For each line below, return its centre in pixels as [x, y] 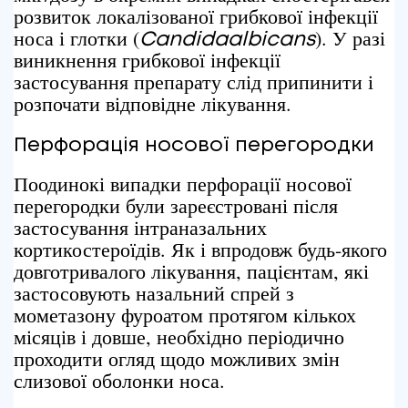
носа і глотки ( [76, 38]
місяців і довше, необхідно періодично [179, 337]
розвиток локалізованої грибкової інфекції [196, 16]
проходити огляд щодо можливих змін [177, 358]
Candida [184, 40]
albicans [271, 40]
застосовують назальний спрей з [154, 293]
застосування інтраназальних [140, 227]
